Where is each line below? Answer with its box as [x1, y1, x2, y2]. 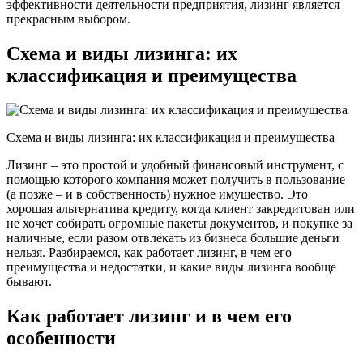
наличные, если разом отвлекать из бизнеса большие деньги [6, 231, 340, 246]
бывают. [6, 275, 52, 289]
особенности [6, 327, 116, 349]
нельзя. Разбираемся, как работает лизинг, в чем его [6, 246, 292, 260]
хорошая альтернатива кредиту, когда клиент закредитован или [6, 202, 355, 216]
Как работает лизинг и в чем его [6, 305, 292, 327]
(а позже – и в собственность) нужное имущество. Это [6, 187, 308, 202]
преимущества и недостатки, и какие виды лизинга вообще [6, 260, 336, 275]
